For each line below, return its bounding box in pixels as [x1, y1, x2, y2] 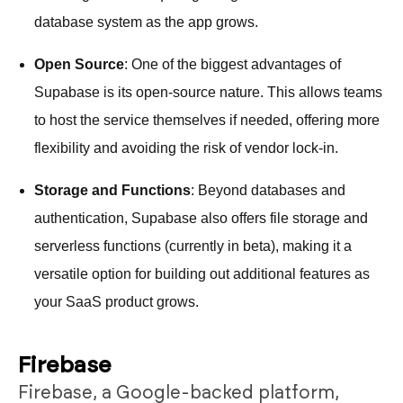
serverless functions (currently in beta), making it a [34, 237, 352, 254]
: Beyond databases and [191, 182, 345, 198]
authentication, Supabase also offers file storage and [34, 210, 368, 226]
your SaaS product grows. [34, 293, 199, 309]
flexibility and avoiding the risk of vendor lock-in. [34, 139, 338, 156]
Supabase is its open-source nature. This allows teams [34, 84, 382, 100]
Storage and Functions [34, 182, 191, 198]
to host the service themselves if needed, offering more [34, 112, 380, 128]
